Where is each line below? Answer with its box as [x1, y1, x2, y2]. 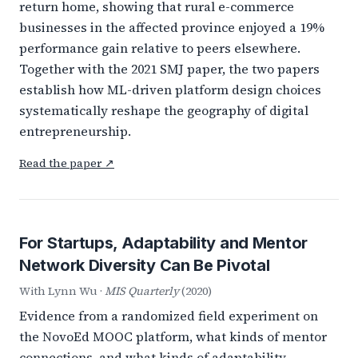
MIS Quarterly [105, 283, 179, 299]
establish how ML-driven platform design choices [19, 81, 321, 98]
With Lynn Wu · [19, 283, 105, 299]
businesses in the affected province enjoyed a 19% [19, 18, 324, 36]
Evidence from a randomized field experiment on [19, 307, 318, 324]
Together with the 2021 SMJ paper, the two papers [19, 60, 320, 78]
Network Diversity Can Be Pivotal [19, 256, 270, 275]
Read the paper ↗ [19, 155, 114, 171]
